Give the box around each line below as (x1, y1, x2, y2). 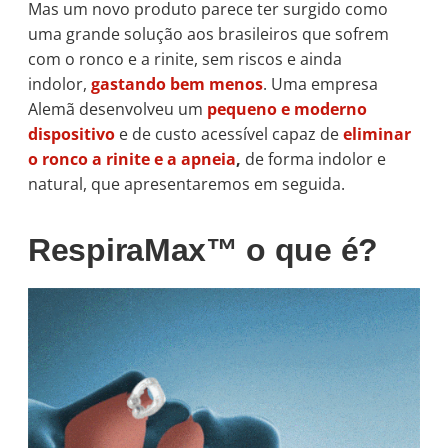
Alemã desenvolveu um (28, 97, 207, 120)
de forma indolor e (245, 147, 386, 170)
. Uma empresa (263, 72, 378, 95)
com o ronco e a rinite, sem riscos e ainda (28, 47, 342, 70)
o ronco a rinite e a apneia (28, 147, 236, 170)
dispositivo (28, 122, 115, 145)
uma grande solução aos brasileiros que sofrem (28, 22, 389, 45)
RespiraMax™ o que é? (28, 231, 378, 268)
